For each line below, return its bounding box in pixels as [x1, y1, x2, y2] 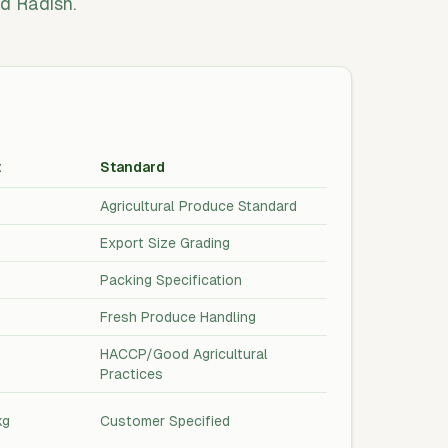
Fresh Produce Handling [100, 309, 256, 325]
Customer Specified [100, 413, 230, 429]
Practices [100, 366, 163, 382]
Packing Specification [100, 272, 242, 288]
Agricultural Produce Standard [100, 198, 297, 214]
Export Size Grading [100, 235, 230, 251]
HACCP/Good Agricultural [100, 346, 268, 362]
